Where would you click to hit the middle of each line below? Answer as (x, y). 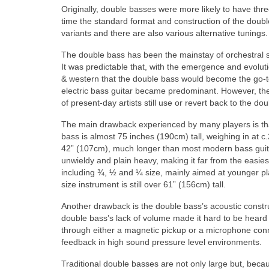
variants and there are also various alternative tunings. (165, 33)
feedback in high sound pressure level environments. (162, 242)
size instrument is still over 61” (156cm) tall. (144, 184)
